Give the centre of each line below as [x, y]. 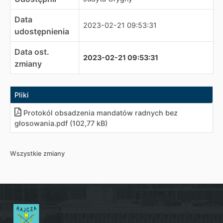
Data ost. [32, 52]
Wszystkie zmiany [37, 154]
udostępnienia [42, 31]
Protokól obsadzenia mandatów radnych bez [101, 113]
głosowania [34, 123]
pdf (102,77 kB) [82, 123]
